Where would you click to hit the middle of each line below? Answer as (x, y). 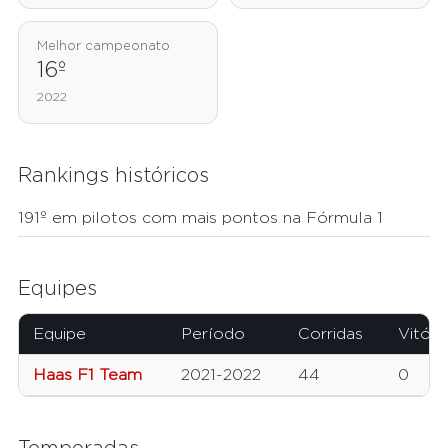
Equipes (57, 289)
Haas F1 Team (87, 375)
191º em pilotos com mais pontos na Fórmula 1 (200, 218)
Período (213, 334)
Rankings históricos (113, 176)
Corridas (330, 334)
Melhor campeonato (103, 47)
